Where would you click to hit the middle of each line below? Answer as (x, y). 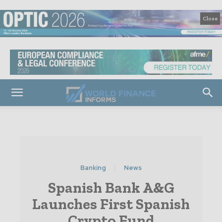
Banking (93, 168)
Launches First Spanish (111, 204)
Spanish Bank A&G (111, 188)
